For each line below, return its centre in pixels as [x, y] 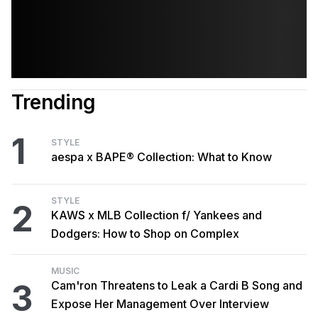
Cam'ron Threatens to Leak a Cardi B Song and [177, 285]
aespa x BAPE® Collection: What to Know [161, 157]
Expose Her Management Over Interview [160, 304]
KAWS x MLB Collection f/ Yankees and [157, 215]
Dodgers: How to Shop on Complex [145, 234]
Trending [54, 102]
